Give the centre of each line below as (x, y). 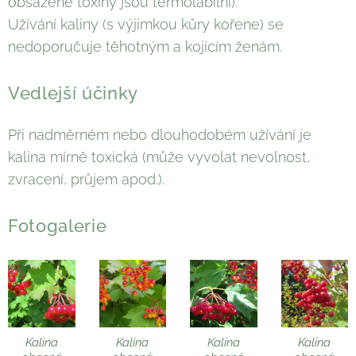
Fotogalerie (58, 226)
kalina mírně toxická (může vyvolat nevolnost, (159, 157)
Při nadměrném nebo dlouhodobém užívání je (160, 135)
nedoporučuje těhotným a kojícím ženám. (145, 47)
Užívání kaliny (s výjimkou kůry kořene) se (146, 25)
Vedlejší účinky (79, 93)
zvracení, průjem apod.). (86, 180)
